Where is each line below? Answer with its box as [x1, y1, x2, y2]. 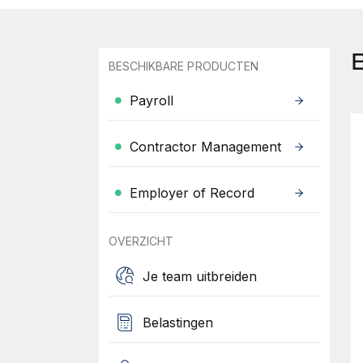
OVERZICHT [108, 234, 174, 248]
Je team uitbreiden [142, 267, 257, 284]
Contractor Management [129, 139, 281, 155]
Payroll [129, 92, 173, 109]
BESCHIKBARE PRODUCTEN [108, 59, 258, 73]
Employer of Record [129, 185, 254, 201]
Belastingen [142, 314, 213, 331]
